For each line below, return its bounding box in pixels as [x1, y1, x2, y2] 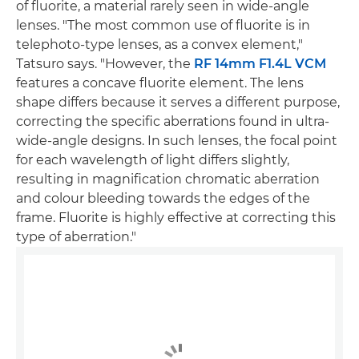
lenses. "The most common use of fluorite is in [16, 17, 310, 33]
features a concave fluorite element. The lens [16, 75, 304, 91]
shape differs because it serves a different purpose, [16, 94, 340, 110]
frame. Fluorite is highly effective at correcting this [16, 209, 336, 225]
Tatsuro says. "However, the [16, 55, 194, 71]
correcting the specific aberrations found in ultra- [16, 113, 329, 129]
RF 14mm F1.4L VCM [194, 55, 326, 71]
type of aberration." [16, 228, 136, 244]
